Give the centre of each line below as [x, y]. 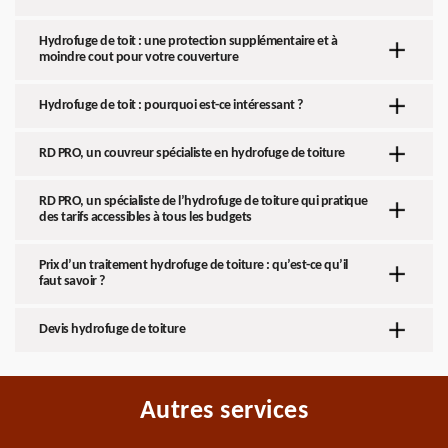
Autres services [224, 411]
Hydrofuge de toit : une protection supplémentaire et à [188, 41]
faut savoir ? [72, 281]
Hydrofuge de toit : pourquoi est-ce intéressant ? [171, 105]
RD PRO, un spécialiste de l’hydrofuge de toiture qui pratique [203, 201]
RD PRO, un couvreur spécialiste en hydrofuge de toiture [192, 153]
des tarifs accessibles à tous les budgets [145, 217]
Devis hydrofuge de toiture [112, 329]
